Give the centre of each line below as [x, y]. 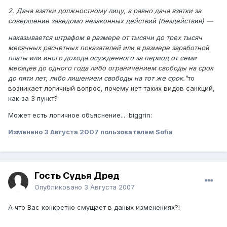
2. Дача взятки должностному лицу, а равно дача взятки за [105, 10]
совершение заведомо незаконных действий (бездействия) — [110, 21]
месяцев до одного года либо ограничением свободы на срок [111, 68]
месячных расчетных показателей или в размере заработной [109, 47]
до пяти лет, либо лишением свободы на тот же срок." [98, 78]
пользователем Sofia [136, 131]
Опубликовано [59, 187]
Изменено [26, 131]
